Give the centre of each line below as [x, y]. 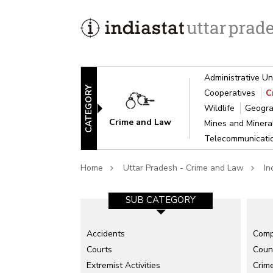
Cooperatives [231, 93]
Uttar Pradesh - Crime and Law [183, 168]
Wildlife [221, 108]
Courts [99, 250]
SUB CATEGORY [161, 200]
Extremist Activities [123, 265]
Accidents [106, 234]
